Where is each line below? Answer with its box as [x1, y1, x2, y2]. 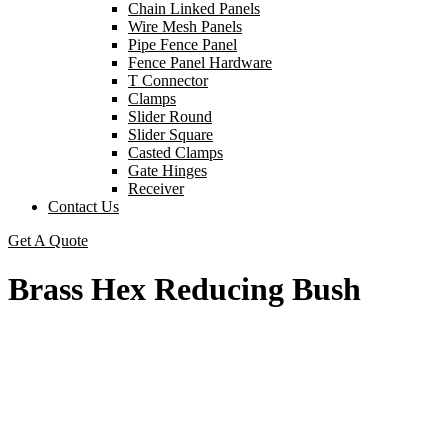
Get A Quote [8, 232, 88, 249]
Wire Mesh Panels [128, 18, 242, 35]
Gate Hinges [128, 162, 207, 179]
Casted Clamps [128, 144, 223, 161]
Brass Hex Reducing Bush [8, 271, 361, 308]
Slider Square [128, 126, 213, 143]
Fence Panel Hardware [128, 54, 272, 71]
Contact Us [48, 198, 119, 215]
